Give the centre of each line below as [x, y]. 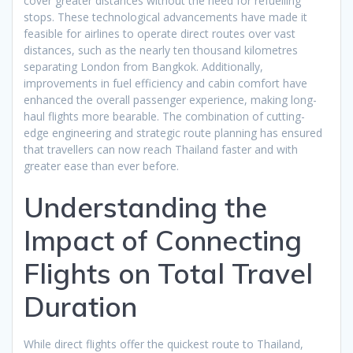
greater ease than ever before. [101, 165]
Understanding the [145, 207]
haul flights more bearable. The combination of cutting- [164, 116]
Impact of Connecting [163, 240]
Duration [80, 306]
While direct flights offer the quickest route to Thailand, [163, 344]
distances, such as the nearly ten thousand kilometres [161, 50]
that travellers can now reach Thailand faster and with [161, 149]
